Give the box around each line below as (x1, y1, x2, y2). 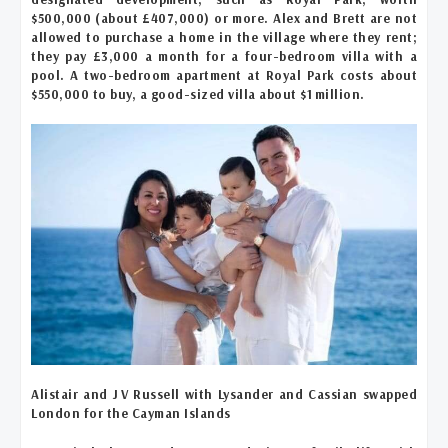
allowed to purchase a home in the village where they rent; (31, 28, 417, 45)
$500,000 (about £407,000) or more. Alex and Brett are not (31, 9, 417, 26)
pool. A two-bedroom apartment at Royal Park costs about (31, 66, 417, 83)
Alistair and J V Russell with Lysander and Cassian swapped (31, 386, 417, 402)
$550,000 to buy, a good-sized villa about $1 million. (31, 85, 365, 102)
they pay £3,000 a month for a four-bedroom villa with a (31, 47, 417, 64)
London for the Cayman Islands (31, 405, 231, 421)
